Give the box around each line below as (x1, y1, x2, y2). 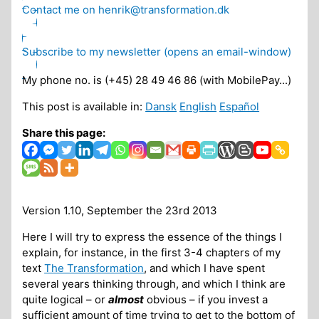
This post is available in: (22, 100, 146, 114)
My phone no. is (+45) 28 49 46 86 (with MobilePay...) (22, 73, 292, 88)
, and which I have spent (144, 261, 266, 276)
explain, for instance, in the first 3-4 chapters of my (22, 246, 281, 260)
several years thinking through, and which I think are (22, 277, 286, 291)
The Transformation (44, 261, 145, 276)
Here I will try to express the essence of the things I (22, 230, 283, 244)
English (179, 100, 217, 114)
